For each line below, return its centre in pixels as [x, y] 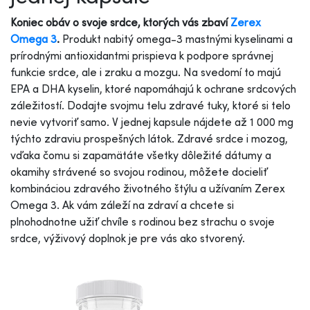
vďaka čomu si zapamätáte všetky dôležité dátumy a [141, 155]
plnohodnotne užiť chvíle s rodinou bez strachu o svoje [143, 221]
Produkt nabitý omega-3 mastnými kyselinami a [177, 38]
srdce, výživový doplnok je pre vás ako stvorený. [129, 238]
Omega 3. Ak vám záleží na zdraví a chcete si [122, 204]
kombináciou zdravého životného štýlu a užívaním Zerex [148, 188]
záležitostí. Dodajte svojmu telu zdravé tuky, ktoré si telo [151, 105]
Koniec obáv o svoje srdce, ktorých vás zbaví [120, 22]
